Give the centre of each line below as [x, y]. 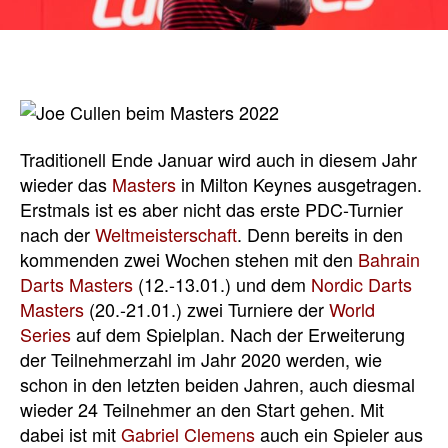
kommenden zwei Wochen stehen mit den [189, 259]
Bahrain [389, 259]
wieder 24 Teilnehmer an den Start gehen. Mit [202, 409]
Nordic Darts [361, 284]
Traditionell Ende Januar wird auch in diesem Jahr [218, 159]
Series [45, 334]
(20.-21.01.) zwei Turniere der [206, 309]
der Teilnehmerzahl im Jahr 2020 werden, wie [201, 359]
